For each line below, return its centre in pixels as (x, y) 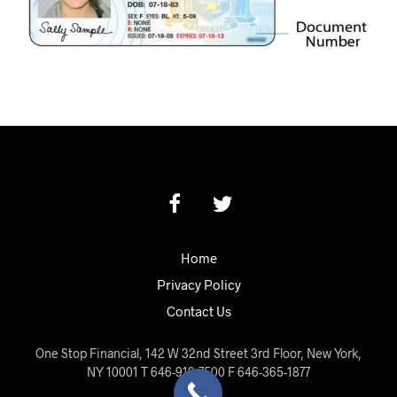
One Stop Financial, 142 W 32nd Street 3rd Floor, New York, (198, 353)
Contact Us (198, 311)
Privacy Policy (198, 284)
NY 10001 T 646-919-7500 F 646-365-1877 (198, 371)
